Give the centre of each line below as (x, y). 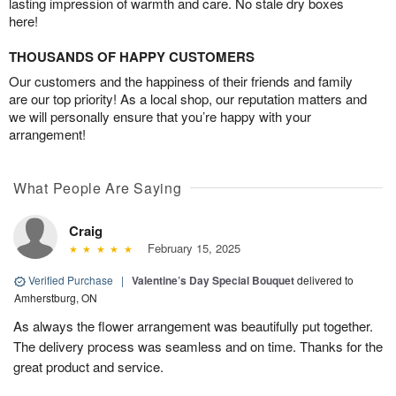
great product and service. (88, 367)
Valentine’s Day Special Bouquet (213, 281)
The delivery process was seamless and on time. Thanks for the (198, 346)
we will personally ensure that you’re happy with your (160, 117)
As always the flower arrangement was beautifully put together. (193, 326)
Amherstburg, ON (56, 298)
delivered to (325, 280)
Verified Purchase (71, 280)
